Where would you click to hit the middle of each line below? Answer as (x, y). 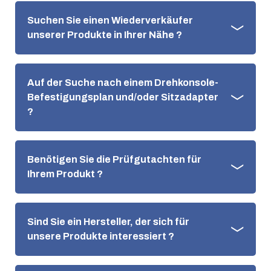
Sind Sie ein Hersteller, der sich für (108, 222)
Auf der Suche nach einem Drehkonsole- (123, 83)
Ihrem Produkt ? (65, 174)
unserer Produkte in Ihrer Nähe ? (105, 35)
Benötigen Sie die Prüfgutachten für (114, 159)
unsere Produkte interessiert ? (101, 236)
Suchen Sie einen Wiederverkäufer (110, 20)
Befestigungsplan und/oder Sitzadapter (123, 97)
